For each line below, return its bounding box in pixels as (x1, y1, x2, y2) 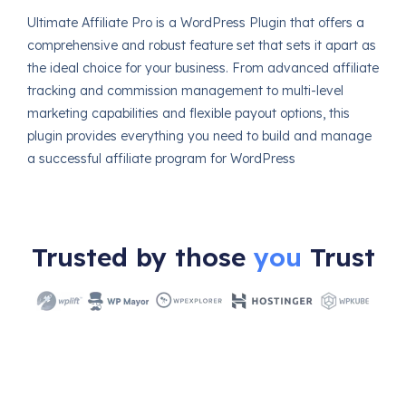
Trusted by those (31, 241, 254, 274)
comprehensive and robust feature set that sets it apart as (26, 37, 376, 54)
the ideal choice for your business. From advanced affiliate (26, 60, 379, 77)
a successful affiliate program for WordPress (26, 150, 295, 168)
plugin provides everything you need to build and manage (26, 128, 372, 145)
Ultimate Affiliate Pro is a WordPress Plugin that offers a (26, 14, 364, 32)
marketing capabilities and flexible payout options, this (26, 105, 350, 122)
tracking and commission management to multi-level (26, 82, 343, 100)
